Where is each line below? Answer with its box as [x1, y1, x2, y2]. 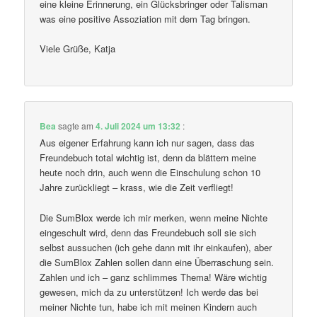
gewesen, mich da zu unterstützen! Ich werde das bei [40, 284, 259, 299]
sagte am [56, 120, 96, 132]
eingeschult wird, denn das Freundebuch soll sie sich [40, 225, 257, 239]
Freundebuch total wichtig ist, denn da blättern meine [40, 151, 257, 165]
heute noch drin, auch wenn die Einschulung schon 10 [40, 166, 261, 180]
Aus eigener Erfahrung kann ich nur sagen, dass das [40, 136, 255, 150]
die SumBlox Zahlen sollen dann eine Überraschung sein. [40, 255, 275, 269]
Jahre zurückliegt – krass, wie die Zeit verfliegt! [40, 180, 234, 195]
